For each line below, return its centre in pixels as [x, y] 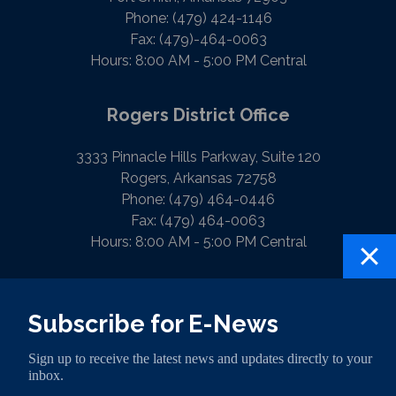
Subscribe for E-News [153, 324]
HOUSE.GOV [291, 306]
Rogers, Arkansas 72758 [198, 178]
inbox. [46, 375]
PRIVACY [94, 306]
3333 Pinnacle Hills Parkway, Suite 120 [198, 157]
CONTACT [187, 306]
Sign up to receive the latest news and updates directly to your [200, 358]
